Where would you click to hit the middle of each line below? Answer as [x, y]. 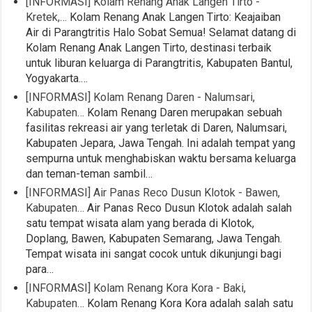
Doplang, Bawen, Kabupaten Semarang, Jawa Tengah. [154, 238]
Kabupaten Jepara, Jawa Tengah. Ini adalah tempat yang [161, 143]
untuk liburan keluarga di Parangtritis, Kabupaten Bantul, [159, 63]
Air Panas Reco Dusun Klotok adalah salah [188, 208]
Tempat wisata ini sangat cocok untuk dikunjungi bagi [154, 253]
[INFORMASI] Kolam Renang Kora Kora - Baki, [136, 288]
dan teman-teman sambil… [89, 173]
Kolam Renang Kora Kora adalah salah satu [189, 303]
